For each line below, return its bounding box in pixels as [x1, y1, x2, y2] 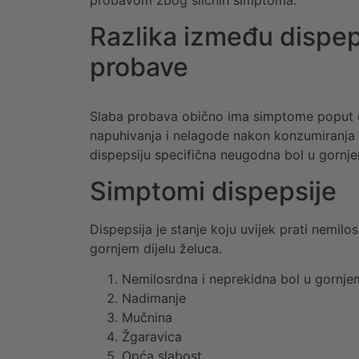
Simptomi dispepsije [90, 175, 337, 207]
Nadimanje [122, 289, 186, 306]
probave [90, 50, 188, 83]
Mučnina [122, 309, 172, 325]
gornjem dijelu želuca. [90, 240, 222, 256]
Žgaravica [122, 328, 182, 345]
